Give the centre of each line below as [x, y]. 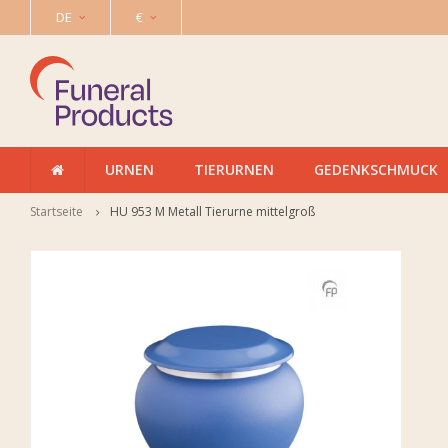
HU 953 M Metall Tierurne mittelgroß [212, 211]
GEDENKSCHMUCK [376, 169]
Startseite [56, 211]
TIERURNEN [234, 169]
